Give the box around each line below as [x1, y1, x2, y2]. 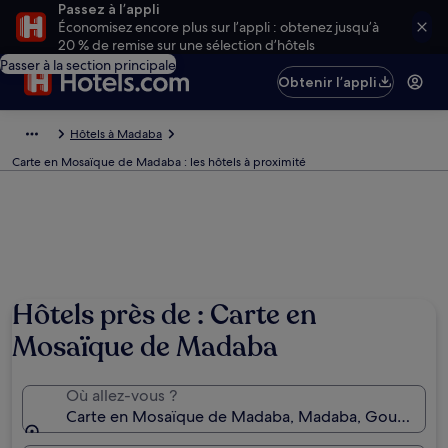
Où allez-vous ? [66, 385, 177, 406]
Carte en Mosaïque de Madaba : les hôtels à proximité [12, 154, 306, 170]
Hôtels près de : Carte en [12, 296, 317, 334]
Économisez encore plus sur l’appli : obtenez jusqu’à [57, 18, 379, 36]
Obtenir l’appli [278, 73, 378, 91]
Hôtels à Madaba [70, 126, 162, 142]
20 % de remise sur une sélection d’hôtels [57, 36, 315, 54]
